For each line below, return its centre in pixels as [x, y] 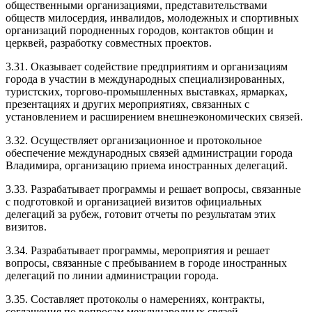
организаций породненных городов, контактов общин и [140, 30]
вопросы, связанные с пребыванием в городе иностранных [146, 263]
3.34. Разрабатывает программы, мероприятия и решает [138, 250]
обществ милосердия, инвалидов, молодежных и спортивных [152, 17]
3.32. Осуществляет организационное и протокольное [134, 140]
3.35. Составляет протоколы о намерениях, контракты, [135, 299]
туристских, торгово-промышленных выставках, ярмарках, [147, 91]
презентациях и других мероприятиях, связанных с [127, 104]
